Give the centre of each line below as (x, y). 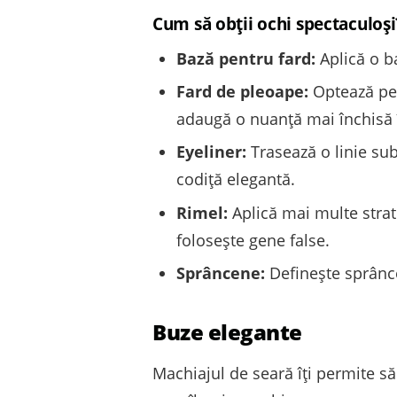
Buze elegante (227, 332)
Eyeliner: (211, 152)
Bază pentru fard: (246, 58)
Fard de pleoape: (242, 92)
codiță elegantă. (236, 179)
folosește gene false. (253, 240)
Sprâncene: (221, 273)
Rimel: (202, 212)
